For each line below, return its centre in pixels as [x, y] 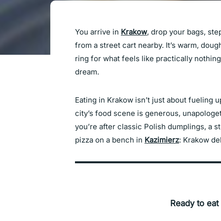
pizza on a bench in [110, 140]
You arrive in [98, 32]
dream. [87, 72]
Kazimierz [162, 140]
